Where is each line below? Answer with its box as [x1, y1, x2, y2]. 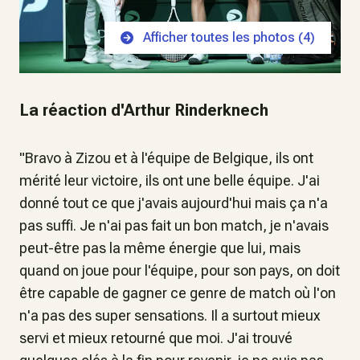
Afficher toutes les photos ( [143, 29, 303, 45]
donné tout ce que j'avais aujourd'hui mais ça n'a [19, 194, 328, 211]
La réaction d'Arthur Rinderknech [19, 100, 268, 120]
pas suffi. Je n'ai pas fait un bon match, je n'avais [19, 216, 329, 234]
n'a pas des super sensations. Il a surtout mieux [19, 306, 321, 324]
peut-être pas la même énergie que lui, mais [19, 239, 301, 256]
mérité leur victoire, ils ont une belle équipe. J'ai [19, 171, 320, 189]
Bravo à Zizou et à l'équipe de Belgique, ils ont [25, 149, 313, 166]
